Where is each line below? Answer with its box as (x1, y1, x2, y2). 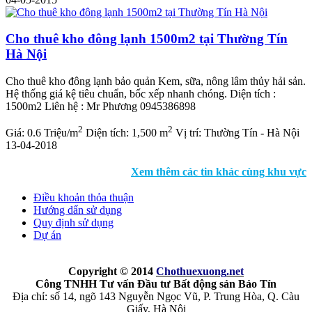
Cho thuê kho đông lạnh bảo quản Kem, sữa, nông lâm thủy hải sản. (6, 75, 306, 88)
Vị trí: (173, 127, 204, 139)
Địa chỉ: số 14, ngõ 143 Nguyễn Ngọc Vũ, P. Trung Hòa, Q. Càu (13, 290, 299, 303)
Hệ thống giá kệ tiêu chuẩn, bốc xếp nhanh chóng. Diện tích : (6, 88, 276, 100)
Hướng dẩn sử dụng (33, 204, 122, 217)
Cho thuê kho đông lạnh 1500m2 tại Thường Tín (6, 31, 288, 47)
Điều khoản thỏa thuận (33, 192, 134, 204)
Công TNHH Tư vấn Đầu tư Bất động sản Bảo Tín (36, 278, 276, 290)
